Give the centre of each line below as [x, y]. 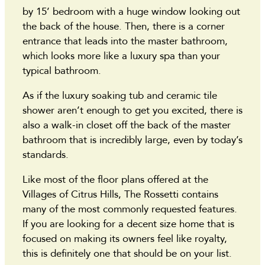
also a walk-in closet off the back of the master [127, 125]
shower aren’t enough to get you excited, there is [132, 111]
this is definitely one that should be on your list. [127, 254]
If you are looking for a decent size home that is [128, 224]
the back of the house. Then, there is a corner [124, 27]
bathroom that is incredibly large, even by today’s [132, 140]
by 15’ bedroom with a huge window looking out [131, 12]
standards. [47, 155]
